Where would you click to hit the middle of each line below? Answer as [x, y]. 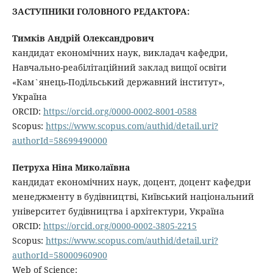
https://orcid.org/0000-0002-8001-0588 [120, 112]
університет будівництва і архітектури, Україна [118, 211]
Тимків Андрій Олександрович [83, 38]
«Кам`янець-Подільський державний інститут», [118, 82]
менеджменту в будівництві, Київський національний [133, 197]
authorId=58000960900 [59, 255]
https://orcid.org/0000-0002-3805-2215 [120, 226]
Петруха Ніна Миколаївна [71, 168]
